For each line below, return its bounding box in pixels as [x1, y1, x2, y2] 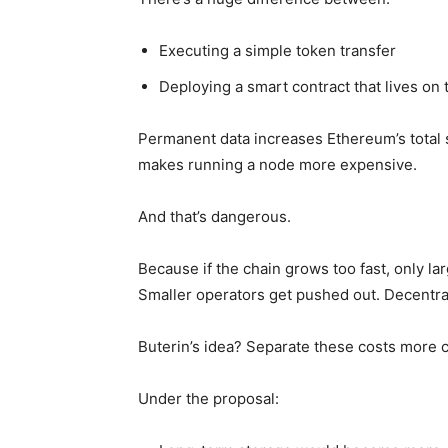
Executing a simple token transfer [159, 41, 396, 61]
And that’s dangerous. [138, 207, 291, 227]
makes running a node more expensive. [138, 155, 417, 175]
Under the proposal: [138, 389, 279, 409]
